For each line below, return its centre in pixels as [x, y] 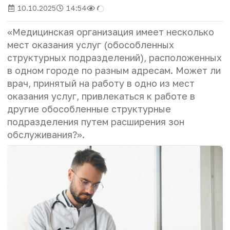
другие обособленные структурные [89, 109]
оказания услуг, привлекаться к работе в [101, 96]
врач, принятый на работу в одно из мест [101, 83]
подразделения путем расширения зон [96, 121]
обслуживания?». [46, 134]
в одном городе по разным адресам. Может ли [114, 70]
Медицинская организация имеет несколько [113, 32]
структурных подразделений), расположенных [114, 57]
